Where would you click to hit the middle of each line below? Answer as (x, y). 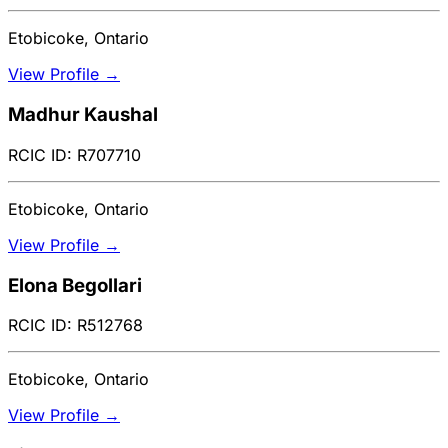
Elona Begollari (75, 285)
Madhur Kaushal (83, 115)
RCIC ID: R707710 (74, 154)
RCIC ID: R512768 (75, 325)
